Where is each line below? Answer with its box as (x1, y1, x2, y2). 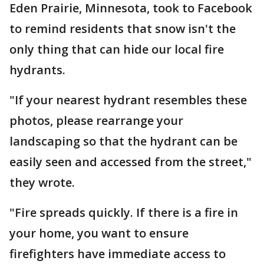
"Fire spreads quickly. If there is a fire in (9, 204, 238, 220)
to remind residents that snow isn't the (9, 21, 236, 37)
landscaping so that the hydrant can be (9, 133, 237, 149)
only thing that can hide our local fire (9, 41, 224, 57)
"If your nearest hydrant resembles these (9, 92, 247, 108)
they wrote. (9, 174, 75, 190)
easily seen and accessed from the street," (9, 154, 252, 170)
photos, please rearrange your (9, 113, 183, 128)
